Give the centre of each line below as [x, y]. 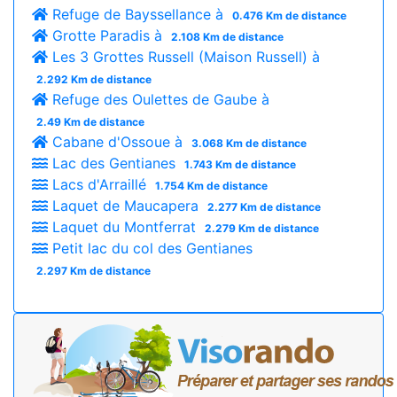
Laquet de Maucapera [125, 206]
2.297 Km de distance [93, 271]
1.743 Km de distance [240, 164]
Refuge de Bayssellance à [138, 14]
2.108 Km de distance [227, 37]
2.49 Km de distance [90, 122]
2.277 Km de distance [264, 207]
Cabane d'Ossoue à [117, 142]
